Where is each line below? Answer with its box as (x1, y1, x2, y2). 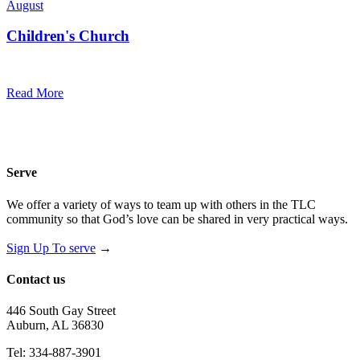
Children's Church (6, 27, 129, 45)
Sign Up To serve (6, 240, 96, 255)
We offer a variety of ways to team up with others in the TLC (6, 197, 316, 211)
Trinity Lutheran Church (20, 73, 133, 86)
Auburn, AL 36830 (6, 318, 104, 333)
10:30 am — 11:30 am (6, 60, 108, 73)
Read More (6, 86, 63, 100)
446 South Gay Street (6, 304, 116, 318)
